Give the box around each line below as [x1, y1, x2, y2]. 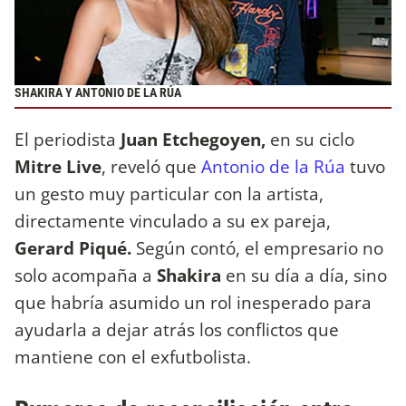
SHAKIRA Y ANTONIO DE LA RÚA [14, 85, 181, 101]
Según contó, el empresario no [131, 235, 383, 260]
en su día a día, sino [221, 262, 387, 287]
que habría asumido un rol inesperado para [14, 289, 372, 314]
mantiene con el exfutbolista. [14, 343, 251, 369]
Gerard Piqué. [14, 235, 131, 260]
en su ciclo [266, 126, 354, 151]
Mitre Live [14, 153, 101, 179]
